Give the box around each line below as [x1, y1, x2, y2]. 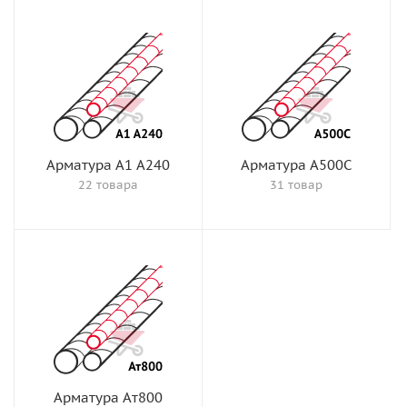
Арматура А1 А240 [46, 156, 170, 174]
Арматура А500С [241, 156, 352, 174]
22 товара [78, 177, 138, 193]
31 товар [270, 177, 323, 193]
